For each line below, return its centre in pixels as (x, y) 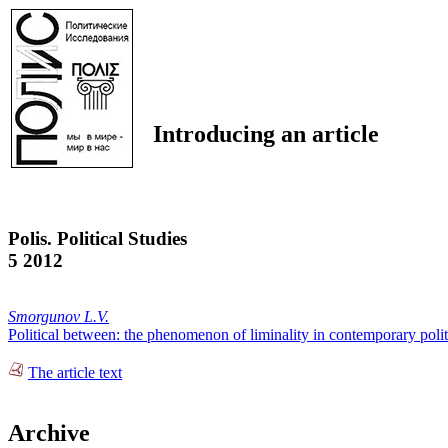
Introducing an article (266, 133)
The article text (75, 373)
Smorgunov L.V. (58, 317)
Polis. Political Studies (97, 238)
